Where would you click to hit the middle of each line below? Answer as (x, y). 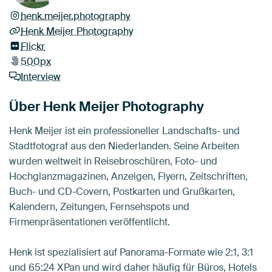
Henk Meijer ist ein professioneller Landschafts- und (124, 131)
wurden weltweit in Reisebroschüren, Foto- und (113, 161)
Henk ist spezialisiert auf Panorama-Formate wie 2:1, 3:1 (131, 253)
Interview (41, 77)
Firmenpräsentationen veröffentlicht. (90, 222)
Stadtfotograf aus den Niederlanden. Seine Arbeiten (124, 146)
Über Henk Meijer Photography (107, 107)
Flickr (33, 47)
